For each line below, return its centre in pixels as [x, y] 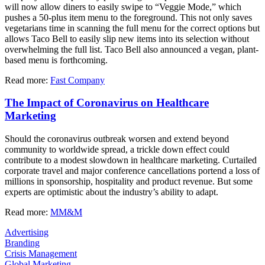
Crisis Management [41, 254]
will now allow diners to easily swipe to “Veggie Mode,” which [123, 7]
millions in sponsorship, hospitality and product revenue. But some [129, 182]
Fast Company [77, 80]
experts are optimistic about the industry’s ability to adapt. [112, 192]
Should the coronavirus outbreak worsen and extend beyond [117, 139]
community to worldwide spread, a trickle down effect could [117, 150]
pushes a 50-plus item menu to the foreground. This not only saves [128, 17]
